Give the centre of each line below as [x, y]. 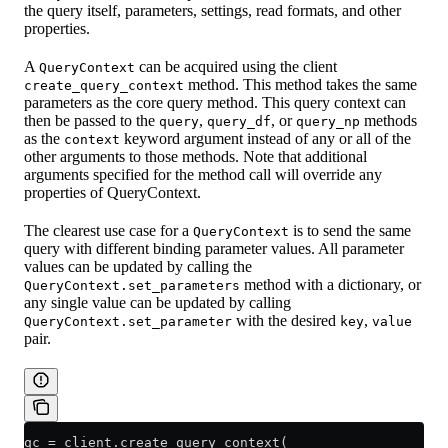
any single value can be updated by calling [157, 302]
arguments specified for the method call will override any [203, 174]
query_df [239, 121]
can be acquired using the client [236, 66]
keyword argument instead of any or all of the [265, 138]
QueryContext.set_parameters [132, 285]
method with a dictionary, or [330, 284]
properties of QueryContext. [112, 192]
